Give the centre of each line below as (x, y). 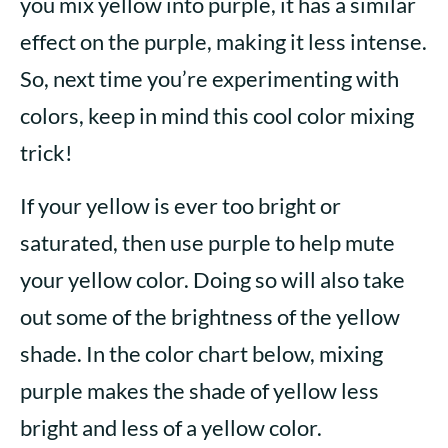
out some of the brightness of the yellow (210, 317)
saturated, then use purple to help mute (207, 243)
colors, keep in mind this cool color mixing (217, 116)
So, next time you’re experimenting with (209, 79)
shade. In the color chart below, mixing (201, 354)
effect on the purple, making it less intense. (223, 42)
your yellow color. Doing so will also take (212, 280)
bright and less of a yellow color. (171, 428)
